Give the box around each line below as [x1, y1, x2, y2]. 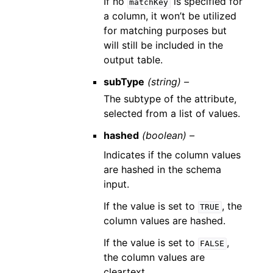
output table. [103, 54, 163, 66]
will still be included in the [103, 39, 223, 52]
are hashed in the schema [103, 163, 221, 176]
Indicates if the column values [103, 149, 241, 161]
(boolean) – [141, 129, 194, 142]
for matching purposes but [103, 24, 227, 37]
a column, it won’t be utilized [103, 10, 236, 23]
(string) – [147, 76, 189, 88]
